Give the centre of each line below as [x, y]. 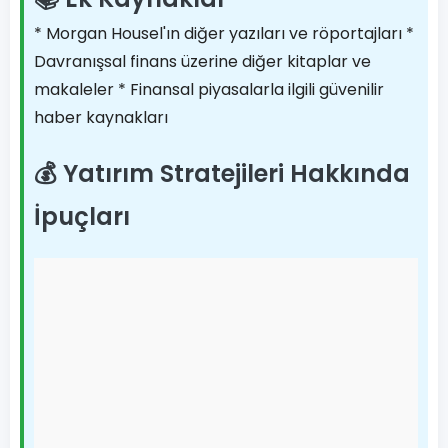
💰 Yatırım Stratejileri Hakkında [222, 173]
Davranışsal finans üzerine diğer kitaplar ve [202, 61]
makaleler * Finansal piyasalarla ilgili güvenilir [209, 89]
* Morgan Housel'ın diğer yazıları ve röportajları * [224, 33]
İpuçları [82, 216]
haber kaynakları [101, 117]
